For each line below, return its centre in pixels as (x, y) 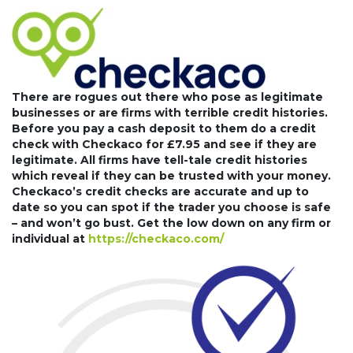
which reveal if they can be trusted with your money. (171, 176)
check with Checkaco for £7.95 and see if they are (164, 144)
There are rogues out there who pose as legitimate (167, 97)
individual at (50, 239)
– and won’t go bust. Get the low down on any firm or (171, 223)
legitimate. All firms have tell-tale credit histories (160, 160)
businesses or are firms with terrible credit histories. (170, 113)
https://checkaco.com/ (156, 239)
